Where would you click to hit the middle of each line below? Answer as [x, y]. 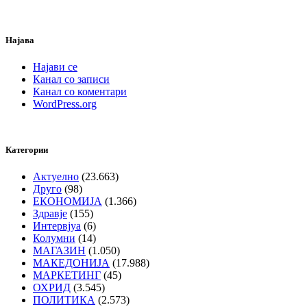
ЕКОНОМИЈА [67, 201]
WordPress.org [65, 103]
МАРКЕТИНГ [67, 275]
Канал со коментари [80, 91]
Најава [20, 40]
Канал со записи [71, 79]
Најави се [55, 66]
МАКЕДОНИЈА [71, 263]
